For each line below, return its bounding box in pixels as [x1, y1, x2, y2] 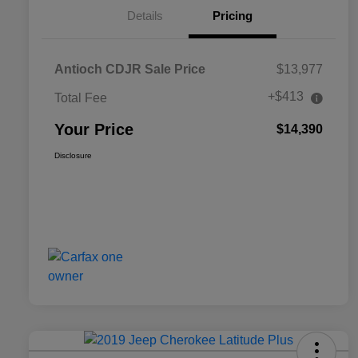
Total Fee [54, 91, 107, 105]
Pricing [213, 9, 253, 23]
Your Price [54, 121, 133, 139]
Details [126, 9, 163, 23]
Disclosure [54, 151, 92, 161]
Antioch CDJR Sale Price [54, 62, 205, 77]
